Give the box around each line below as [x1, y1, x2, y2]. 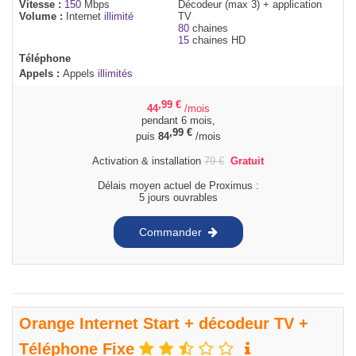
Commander [138, 225, 202, 238]
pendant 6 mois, [141, 114, 215, 127]
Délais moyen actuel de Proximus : [97, 180, 259, 192]
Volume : [19, 10, 66, 22]
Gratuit [230, 155, 264, 168]
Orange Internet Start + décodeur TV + [19, 315, 308, 333]
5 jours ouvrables [138, 192, 218, 204]
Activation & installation [92, 155, 204, 168]
